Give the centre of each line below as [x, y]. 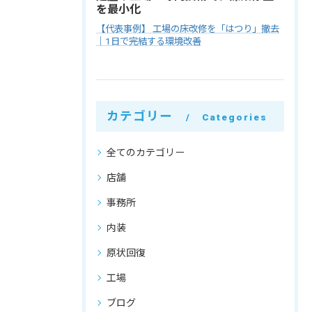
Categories [234, 117]
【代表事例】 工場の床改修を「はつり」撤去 [188, 29]
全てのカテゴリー [146, 152]
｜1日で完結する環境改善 [149, 41]
